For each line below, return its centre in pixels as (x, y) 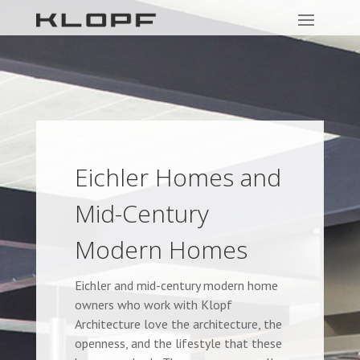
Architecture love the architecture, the (178, 324)
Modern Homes (161, 250)
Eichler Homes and (178, 177)
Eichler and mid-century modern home (176, 285)
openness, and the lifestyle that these (178, 343)
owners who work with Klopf (153, 305)
